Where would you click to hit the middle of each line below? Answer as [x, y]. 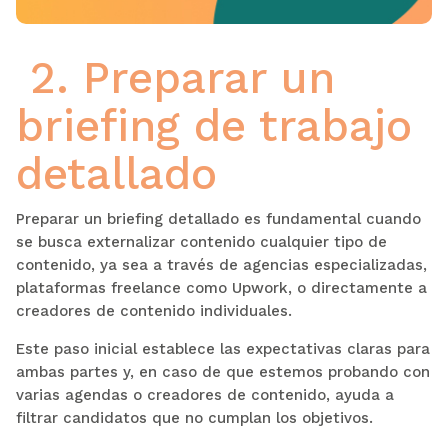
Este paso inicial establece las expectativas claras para [222, 348]
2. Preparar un [175, 77]
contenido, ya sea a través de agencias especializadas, [221, 264]
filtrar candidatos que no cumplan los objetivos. [194, 417]
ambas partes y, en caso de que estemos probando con [222, 371]
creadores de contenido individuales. [153, 310]
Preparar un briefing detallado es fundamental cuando [218, 218]
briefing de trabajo [213, 125]
